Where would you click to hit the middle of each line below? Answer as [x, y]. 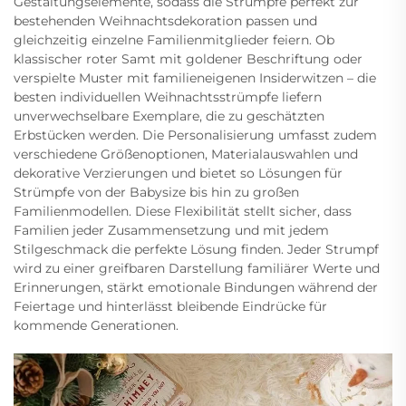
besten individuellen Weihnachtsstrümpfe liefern [168, 97]
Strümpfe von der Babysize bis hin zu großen [156, 192]
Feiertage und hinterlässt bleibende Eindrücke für [170, 306]
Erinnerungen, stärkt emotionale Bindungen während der [196, 287]
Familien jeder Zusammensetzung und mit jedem [171, 230]
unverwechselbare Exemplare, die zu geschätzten [169, 116]
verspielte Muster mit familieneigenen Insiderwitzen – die [195, 77]
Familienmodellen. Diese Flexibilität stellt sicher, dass [183, 211]
